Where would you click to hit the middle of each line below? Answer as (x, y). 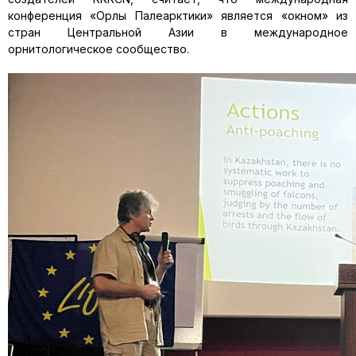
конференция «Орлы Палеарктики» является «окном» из (178, 15)
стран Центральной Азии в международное (178, 32)
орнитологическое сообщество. (99, 49)
